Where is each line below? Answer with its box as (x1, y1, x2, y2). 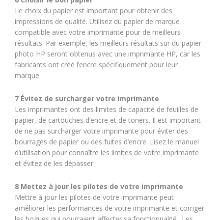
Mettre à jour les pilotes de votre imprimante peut (15, 192, 174, 202)
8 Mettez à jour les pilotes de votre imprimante (15, 182, 183, 191)
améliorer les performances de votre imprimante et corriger (15, 203, 204, 213)
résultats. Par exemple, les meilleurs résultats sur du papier (15, 38, 201, 48)
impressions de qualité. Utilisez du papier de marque (15, 17, 180, 26)
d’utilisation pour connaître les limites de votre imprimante (15, 148, 199, 157)
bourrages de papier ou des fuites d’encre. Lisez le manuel (15, 137, 199, 146)
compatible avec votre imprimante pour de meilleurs (15, 27, 181, 37)
